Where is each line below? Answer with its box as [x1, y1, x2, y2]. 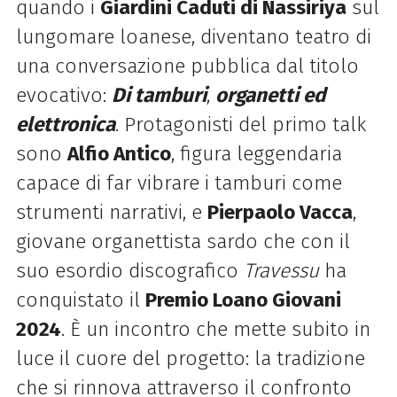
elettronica [15, 112, 115, 136]
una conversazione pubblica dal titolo [15, 53, 359, 78]
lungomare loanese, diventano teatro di [15, 24, 371, 49]
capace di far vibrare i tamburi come [15, 170, 342, 195]
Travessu [243, 258, 319, 283]
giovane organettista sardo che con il [15, 229, 350, 253]
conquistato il [15, 287, 145, 312]
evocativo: [15, 82, 112, 107]
